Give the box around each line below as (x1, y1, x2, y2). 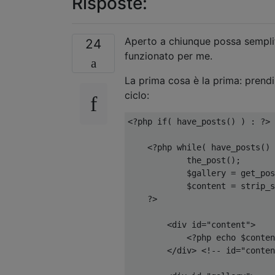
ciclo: (125, 88, 149, 101)
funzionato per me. (125, 49, 212, 62)
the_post (128, 155, 226, 165)
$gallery (128, 168, 231, 178)
